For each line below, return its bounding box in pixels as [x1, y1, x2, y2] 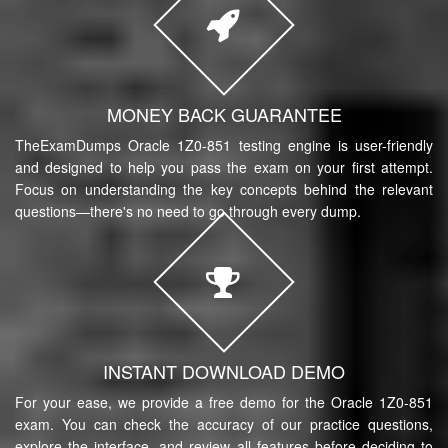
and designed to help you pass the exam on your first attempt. [15, 156, 433, 177]
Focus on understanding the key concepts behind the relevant [15, 178, 433, 199]
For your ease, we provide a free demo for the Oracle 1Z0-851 [15, 391, 433, 412]
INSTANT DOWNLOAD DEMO [103, 357, 345, 384]
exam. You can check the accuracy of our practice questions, [15, 413, 433, 434]
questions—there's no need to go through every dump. [15, 200, 361, 221]
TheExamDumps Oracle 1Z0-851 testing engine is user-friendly [15, 134, 433, 155]
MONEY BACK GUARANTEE [106, 100, 342, 127]
